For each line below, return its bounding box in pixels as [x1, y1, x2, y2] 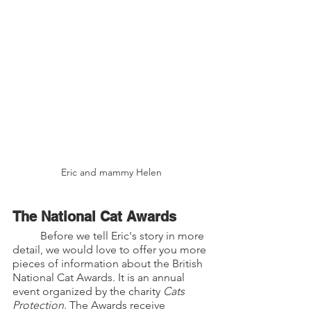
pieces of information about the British [12, 257, 205, 271]
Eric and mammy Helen [60, 166, 162, 179]
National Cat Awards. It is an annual [12, 271, 187, 285]
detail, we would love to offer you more [12, 243, 209, 257]
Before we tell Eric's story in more [12, 229, 40, 243]
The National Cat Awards [12, 208, 176, 226]
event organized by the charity [12, 285, 163, 299]
